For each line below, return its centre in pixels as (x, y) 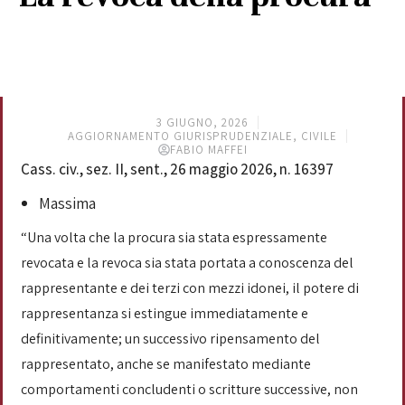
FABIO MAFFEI (208, 150)
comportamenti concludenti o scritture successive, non (189, 389)
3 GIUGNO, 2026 (202, 122)
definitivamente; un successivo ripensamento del (170, 339)
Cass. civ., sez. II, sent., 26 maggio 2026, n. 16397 (177, 169)
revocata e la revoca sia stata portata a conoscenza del (187, 263)
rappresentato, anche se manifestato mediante (166, 364)
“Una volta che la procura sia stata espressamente (174, 237)
